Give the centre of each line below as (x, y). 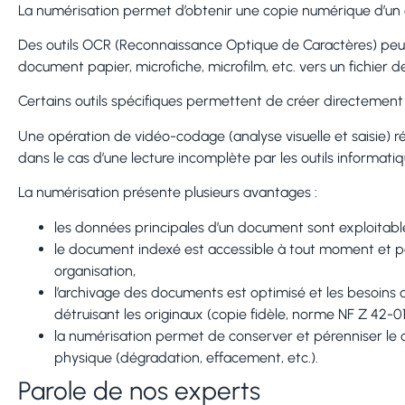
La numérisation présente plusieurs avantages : (168, 193)
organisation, (95, 270)
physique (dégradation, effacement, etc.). (186, 357)
